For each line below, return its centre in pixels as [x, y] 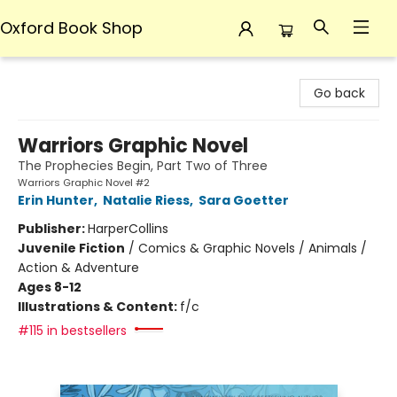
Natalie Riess [146, 200]
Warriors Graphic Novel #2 [84, 183]
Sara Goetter [244, 200]
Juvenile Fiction [71, 248]
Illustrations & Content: [99, 307]
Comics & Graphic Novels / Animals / [253, 248]
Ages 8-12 [50, 287]
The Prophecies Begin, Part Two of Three [143, 166]
